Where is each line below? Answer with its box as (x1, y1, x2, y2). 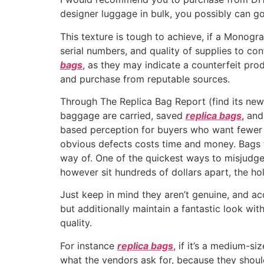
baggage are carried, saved (60, 109, 186, 121)
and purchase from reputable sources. (60, 72, 230, 85)
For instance (60, 239, 117, 252)
